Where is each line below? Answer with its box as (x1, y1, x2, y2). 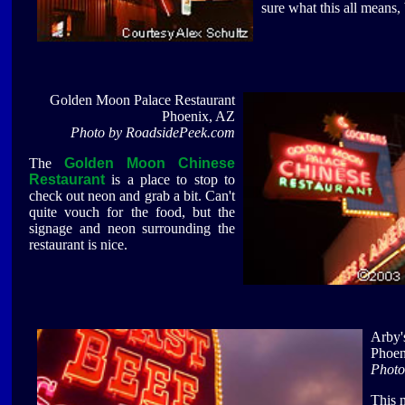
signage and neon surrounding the (29, 221, 235, 237)
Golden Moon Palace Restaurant (50, 92, 235, 108)
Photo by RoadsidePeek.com (71, 125, 235, 141)
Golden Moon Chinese (64, 155, 235, 172)
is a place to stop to (105, 172, 235, 188)
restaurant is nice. (29, 237, 127, 253)
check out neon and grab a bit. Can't (29, 188, 235, 204)
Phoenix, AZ (162, 108, 235, 125)
